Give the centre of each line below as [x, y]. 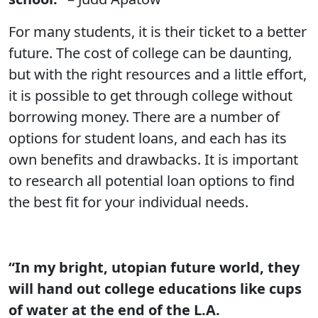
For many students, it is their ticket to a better [158, 32]
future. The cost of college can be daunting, [150, 53]
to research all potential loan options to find [152, 181]
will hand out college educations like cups [155, 289]
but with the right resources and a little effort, [158, 74]
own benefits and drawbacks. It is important [153, 159]
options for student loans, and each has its [148, 138]
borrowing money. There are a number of [144, 117]
